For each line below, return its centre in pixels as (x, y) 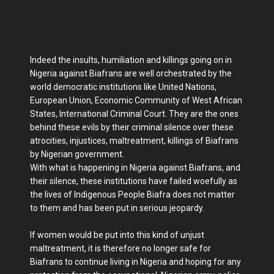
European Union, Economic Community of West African (136, 100)
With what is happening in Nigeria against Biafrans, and (135, 167)
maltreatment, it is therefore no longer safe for (120, 248)
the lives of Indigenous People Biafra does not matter (132, 194)
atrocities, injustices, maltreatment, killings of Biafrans (134, 140)
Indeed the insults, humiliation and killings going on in (131, 60)
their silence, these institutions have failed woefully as (134, 181)
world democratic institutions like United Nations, (123, 87)
